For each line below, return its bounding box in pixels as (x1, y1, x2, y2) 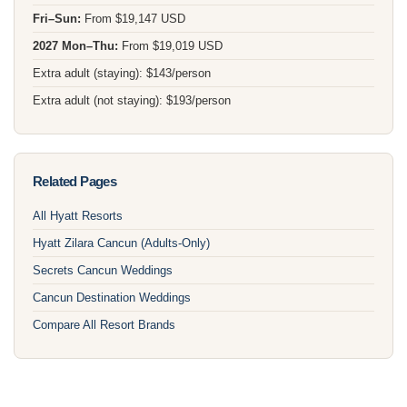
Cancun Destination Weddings (33, 290, 191, 304)
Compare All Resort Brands (33, 317, 175, 332)
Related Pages (33, 173, 117, 189)
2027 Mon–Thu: (33, 38, 118, 53)
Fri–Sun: (33, 11, 81, 25)
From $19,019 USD (118, 38, 223, 53)
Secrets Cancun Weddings (33, 263, 173, 277)
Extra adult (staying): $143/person (33, 65, 211, 80)
